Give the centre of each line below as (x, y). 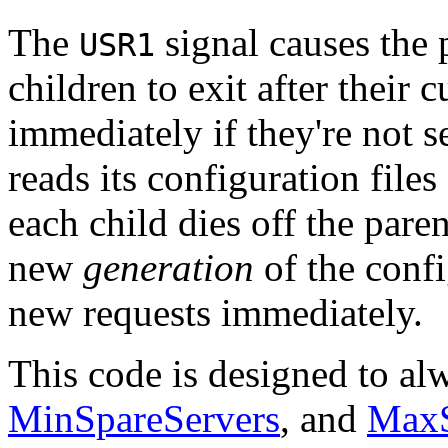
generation (168, 267)
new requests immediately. (215, 312)
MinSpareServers (144, 418)
